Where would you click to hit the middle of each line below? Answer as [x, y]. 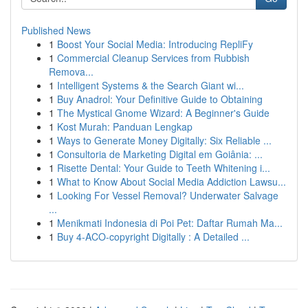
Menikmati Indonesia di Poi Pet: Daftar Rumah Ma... [170, 223]
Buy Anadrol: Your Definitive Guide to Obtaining [160, 99]
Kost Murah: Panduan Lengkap [125, 126]
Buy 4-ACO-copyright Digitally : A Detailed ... [153, 236]
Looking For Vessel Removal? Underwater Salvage [168, 195]
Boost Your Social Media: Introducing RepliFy [155, 44]
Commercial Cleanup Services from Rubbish [153, 58]
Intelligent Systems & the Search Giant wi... [151, 85]
